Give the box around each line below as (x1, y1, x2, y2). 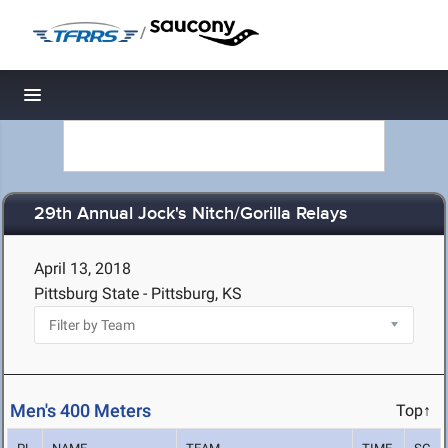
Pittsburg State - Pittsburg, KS (34, 284, 242, 303)
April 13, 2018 (34, 259, 131, 278)
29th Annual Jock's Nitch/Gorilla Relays (34, 203, 348, 226)
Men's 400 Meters (10, 400, 151, 422)
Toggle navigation (33, 90, 168, 111)
